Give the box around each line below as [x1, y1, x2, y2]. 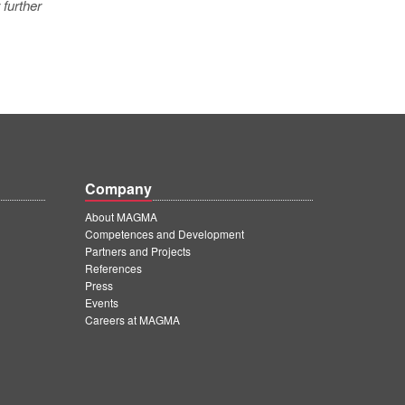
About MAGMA [85, 209, 157, 224]
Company [85, 178, 152, 199]
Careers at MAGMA [85, 312, 180, 327]
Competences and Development [85, 226, 244, 241]
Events [85, 295, 118, 310]
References [85, 260, 142, 276]
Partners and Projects [85, 243, 191, 259]
